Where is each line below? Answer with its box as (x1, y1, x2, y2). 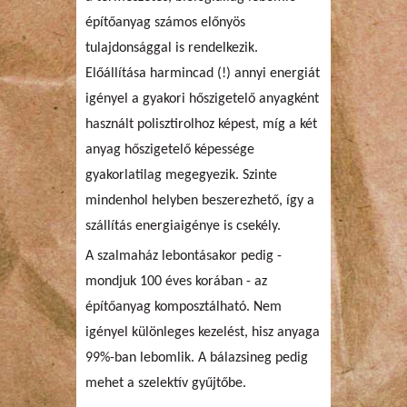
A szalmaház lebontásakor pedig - (85, 248, 282, 263)
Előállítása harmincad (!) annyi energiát (85, 65, 320, 81)
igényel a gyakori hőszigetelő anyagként (85, 91, 319, 106)
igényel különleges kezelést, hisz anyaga (85, 324, 320, 340)
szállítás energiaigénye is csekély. (85, 218, 281, 233)
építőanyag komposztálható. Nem (85, 299, 282, 314)
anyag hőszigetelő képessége (85, 142, 254, 157)
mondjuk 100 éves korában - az (85, 273, 267, 289)
